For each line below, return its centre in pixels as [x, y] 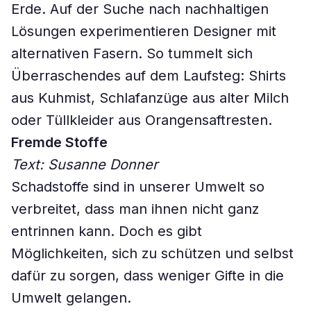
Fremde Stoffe [59, 142]
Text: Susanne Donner [85, 165]
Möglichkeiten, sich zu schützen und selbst [152, 253]
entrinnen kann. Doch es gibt [107, 231]
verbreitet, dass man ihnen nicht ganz [135, 209]
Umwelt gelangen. [71, 298]
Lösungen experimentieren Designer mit [144, 31]
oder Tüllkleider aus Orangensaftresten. [142, 120]
